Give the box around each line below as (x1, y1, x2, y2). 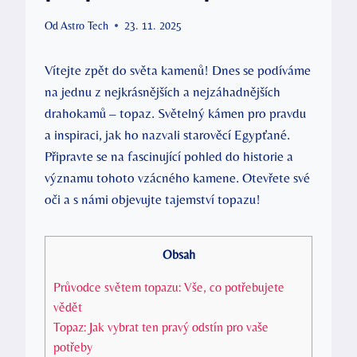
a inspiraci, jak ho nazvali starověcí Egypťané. (45, 126, 290, 143)
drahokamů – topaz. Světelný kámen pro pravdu (45, 104, 306, 121)
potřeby (53, 339, 92, 355)
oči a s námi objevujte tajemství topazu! (45, 190, 261, 207)
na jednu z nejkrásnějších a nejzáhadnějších (45, 83, 280, 100)
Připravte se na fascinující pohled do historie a (45, 147, 293, 164)
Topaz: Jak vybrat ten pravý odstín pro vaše (53, 319, 269, 335)
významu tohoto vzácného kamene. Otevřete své (45, 169, 310, 186)
